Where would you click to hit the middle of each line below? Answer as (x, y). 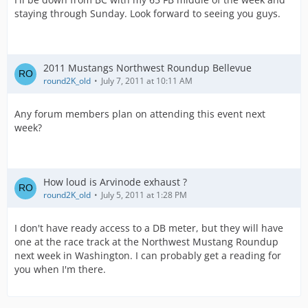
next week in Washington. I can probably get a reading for (148, 255)
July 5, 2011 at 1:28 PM (144, 195)
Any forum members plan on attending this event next (140, 114)
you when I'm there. (60, 269)
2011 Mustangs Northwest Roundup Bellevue (147, 68)
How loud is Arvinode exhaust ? (115, 182)
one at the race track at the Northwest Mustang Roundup (146, 242)
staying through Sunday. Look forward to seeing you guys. (147, 13)
